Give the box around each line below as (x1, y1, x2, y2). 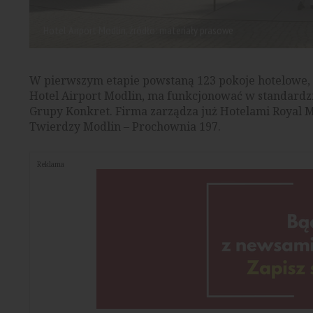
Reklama (37, 159, 64, 169)
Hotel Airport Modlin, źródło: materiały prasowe (43, 22, 233, 37)
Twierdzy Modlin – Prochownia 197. (29, 118, 221, 134)
